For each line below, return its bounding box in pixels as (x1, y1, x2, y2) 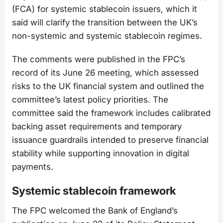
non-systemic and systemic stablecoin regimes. (12, 30, 202, 41)
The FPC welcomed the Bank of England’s (12, 205, 178, 216)
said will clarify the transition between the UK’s (12, 17, 198, 27)
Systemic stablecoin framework (12, 184, 176, 197)
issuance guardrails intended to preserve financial (12, 135, 209, 145)
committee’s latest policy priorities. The (12, 95, 168, 105)
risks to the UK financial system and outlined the (12, 81, 204, 92)
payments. (12, 162, 53, 172)
